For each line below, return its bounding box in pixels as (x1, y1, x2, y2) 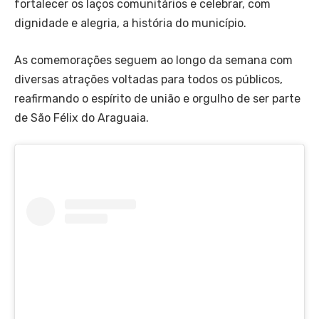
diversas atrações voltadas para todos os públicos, (14, 72, 283, 86)
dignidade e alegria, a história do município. (14, 16, 246, 31)
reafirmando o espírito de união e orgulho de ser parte (14, 91, 300, 105)
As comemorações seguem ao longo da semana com (14, 53, 293, 67)
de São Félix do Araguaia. (14, 110, 149, 125)
